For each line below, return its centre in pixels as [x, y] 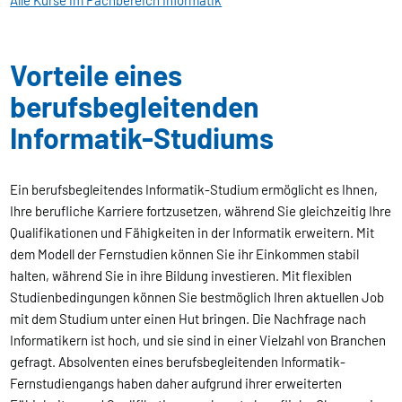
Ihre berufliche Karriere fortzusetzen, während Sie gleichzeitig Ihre [201, 210]
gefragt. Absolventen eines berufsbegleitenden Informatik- [178, 361]
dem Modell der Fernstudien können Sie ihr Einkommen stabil [185, 253]
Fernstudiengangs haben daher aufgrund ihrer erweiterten [176, 383]
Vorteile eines [96, 74]
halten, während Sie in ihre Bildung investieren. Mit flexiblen [181, 275]
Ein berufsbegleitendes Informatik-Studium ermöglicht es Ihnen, [194, 189]
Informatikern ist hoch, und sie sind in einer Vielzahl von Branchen [198, 340]
